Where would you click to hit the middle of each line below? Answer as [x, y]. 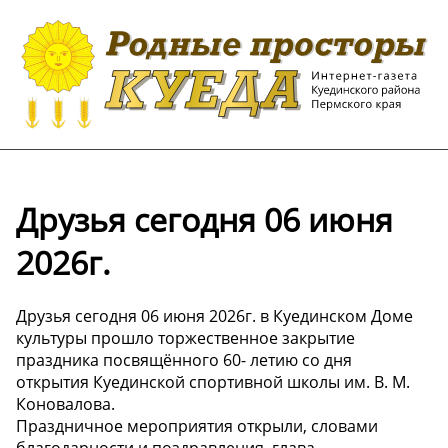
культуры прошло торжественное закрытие [185, 338]
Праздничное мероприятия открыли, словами [197, 426]
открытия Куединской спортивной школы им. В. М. [213, 382]
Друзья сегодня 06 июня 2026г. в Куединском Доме [214, 316]
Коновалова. [65, 404]
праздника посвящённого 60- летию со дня [184, 360]
